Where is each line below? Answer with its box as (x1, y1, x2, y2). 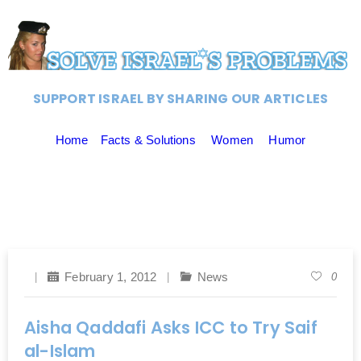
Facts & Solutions (100, 132, 196, 147)
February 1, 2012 (64, 269, 157, 284)
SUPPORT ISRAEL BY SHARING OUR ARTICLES (32, 89, 329, 108)
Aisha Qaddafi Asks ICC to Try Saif (24, 315, 317, 339)
